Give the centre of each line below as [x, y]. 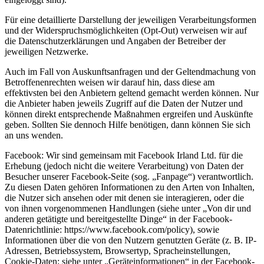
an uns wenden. [34, 136]
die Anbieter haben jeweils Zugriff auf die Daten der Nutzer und [124, 104]
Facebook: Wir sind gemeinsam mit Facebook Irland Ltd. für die [124, 156]
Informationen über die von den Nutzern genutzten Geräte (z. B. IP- [131, 240]
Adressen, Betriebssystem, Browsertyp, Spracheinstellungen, [118, 251]
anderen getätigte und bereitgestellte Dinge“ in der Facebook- [118, 219]
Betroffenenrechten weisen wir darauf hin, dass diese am [110, 82]
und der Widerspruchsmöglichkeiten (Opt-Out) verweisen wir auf [126, 31]
